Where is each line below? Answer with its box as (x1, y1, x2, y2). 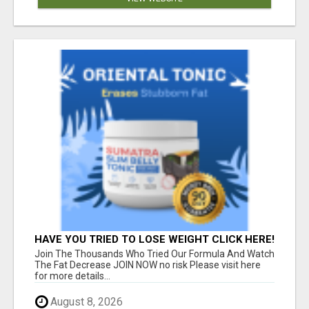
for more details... (34, 270, 110, 282)
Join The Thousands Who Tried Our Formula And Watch (34, 248, 275, 260)
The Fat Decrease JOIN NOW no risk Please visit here (34, 259, 261, 271)
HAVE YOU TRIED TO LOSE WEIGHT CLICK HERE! (34, 233, 275, 246)
